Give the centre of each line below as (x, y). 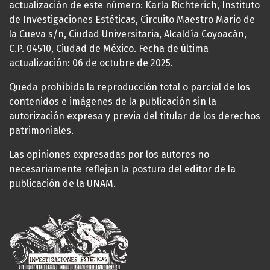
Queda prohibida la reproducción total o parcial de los (130, 87)
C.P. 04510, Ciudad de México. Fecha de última (109, 48)
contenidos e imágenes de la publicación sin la (113, 101)
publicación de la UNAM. (62, 183)
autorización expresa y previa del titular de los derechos (135, 116)
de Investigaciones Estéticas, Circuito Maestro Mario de (132, 19)
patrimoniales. (41, 130)
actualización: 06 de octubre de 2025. (91, 63)
